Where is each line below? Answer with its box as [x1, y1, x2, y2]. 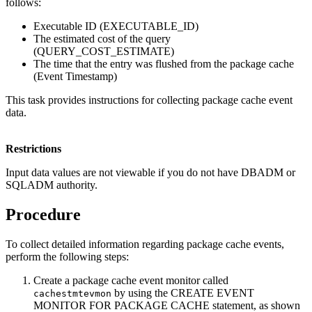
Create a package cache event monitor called [33, 274, 228, 287]
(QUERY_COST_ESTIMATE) [33, 45, 174, 58]
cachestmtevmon [33, 288, 111, 299]
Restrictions [6, 143, 61, 155]
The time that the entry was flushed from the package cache [33, 58, 294, 70]
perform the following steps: [6, 251, 129, 263]
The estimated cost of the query [33, 33, 171, 45]
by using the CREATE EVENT [111, 287, 254, 299]
